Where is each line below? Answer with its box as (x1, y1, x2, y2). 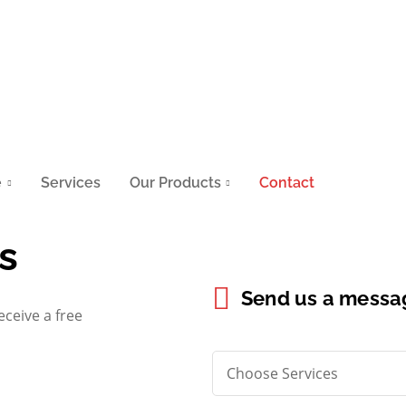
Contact (259, 174, 315, 191)
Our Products (129, 174, 221, 191)
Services (40, 174, 101, 191)
